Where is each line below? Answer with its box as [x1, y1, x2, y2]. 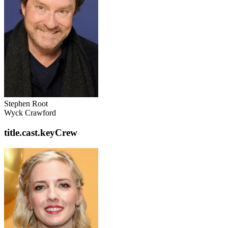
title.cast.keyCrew [4, 127, 77, 138]
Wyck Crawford [4, 108, 56, 118]
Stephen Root [4, 99, 48, 108]
